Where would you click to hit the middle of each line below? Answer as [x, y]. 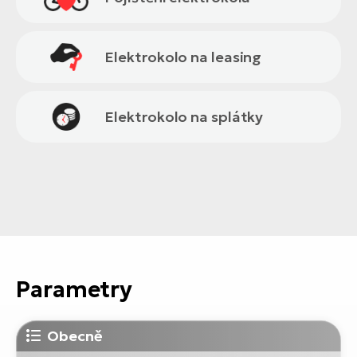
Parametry [75, 289]
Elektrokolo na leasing [183, 57]
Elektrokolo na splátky [184, 116]
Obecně [75, 335]
